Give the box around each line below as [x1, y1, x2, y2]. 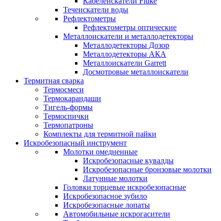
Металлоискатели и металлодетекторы [63, 32, 193, 40]
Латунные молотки [83, 174, 147, 183]
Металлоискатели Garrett [83, 59, 166, 67]
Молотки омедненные [63, 147, 138, 156]
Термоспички [43, 112, 89, 120]
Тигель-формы [43, 103, 93, 111]
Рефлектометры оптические [83, 23, 177, 32]
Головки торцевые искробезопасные [63, 183, 186, 191]
